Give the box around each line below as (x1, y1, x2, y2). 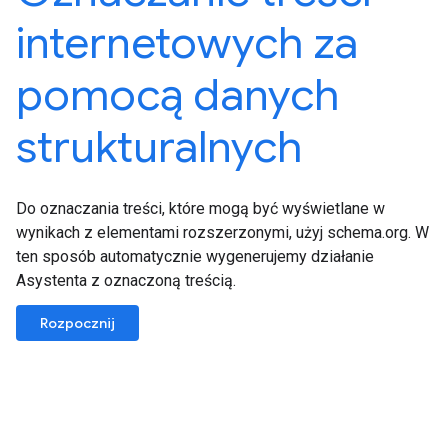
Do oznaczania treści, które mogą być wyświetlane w (16, 199, 385, 218)
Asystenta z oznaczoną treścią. (16, 271, 236, 290)
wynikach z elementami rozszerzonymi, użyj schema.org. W (16, 223, 429, 242)
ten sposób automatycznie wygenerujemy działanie (16, 247, 374, 266)
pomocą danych (16, 67, 339, 123)
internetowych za (16, 15, 358, 71)
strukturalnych (16, 119, 302, 175)
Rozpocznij (40, 314, 115, 332)
